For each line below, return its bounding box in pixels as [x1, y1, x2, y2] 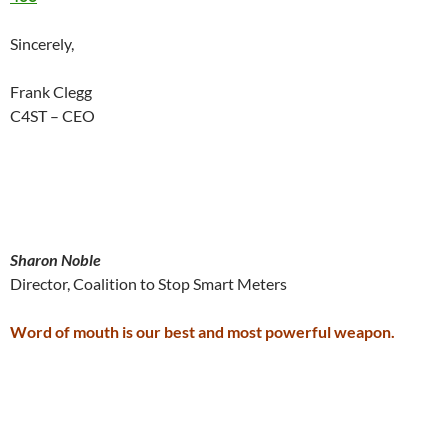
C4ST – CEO [10, 106, 95, 125]
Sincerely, [10, 34, 74, 53]
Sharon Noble [10, 250, 101, 269]
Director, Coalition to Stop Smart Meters [10, 274, 287, 293]
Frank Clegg [10, 82, 92, 101]
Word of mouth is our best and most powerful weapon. [10, 322, 395, 341]
